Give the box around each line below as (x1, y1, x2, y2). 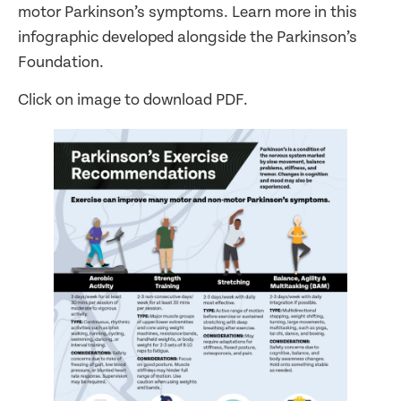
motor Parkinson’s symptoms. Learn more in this (18, 3, 357, 21)
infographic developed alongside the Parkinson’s (18, 28, 357, 47)
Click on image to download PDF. (18, 90, 248, 110)
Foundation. (18, 53, 104, 72)
